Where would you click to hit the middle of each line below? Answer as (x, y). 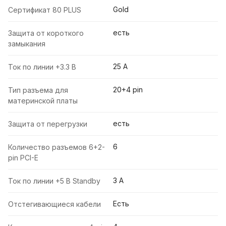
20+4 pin (128, 90)
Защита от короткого (46, 33)
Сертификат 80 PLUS (45, 10)
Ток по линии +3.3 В (42, 67)
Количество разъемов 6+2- (56, 147)
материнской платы (43, 101)
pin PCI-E (23, 158)
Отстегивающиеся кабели (54, 204)
